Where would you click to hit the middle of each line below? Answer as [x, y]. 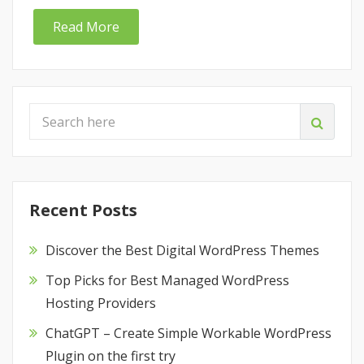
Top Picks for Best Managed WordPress [167, 281]
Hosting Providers [101, 303]
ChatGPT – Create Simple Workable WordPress [188, 333]
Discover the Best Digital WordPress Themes [182, 251]
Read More [86, 27]
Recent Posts [83, 210]
